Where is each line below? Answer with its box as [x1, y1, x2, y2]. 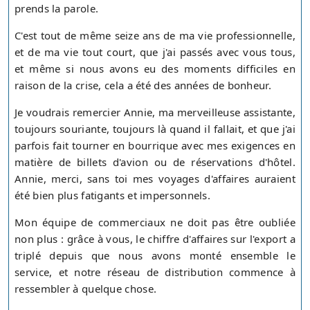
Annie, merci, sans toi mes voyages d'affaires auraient [15, 172, 295, 186]
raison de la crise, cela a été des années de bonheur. [15, 78, 271, 93]
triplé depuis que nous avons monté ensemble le [15, 248, 295, 263]
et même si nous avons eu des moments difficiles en [15, 62, 295, 76]
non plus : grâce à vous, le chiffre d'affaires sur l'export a [15, 232, 295, 246]
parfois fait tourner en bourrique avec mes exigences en [15, 138, 295, 153]
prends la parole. [15, 1, 99, 16]
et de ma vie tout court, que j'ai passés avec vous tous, [15, 45, 295, 60]
